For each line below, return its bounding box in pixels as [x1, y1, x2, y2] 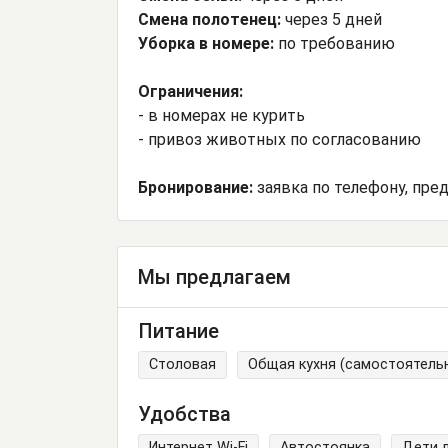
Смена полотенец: [138, 10, 285, 30]
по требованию [278, 34, 395, 54]
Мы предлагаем [138, 265, 291, 290]
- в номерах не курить [138, 106, 305, 126]
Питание [138, 318, 219, 343]
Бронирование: [138, 178, 257, 198]
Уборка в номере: [138, 34, 278, 54]
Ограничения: [138, 82, 243, 102]
